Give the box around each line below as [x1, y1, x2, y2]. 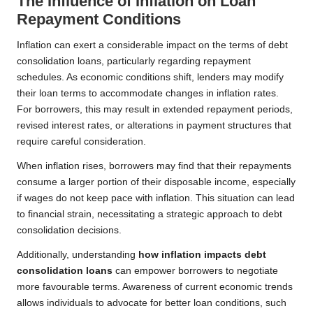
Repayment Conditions [17, 10, 181, 29]
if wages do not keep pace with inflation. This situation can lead [17, 193, 295, 204]
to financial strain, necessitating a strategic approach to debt [17, 209, 282, 220]
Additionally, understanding [17, 249, 138, 261]
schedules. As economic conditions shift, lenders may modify [17, 72, 284, 83]
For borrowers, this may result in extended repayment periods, [17, 104, 293, 115]
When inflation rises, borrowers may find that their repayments [17, 161, 291, 172]
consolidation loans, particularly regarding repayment [17, 56, 251, 67]
